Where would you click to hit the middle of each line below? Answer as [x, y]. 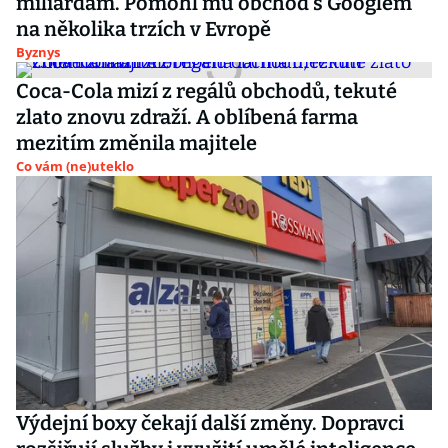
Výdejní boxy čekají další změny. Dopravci [210, 423]
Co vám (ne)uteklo [75, 166]
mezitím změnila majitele [136, 143]
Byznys [38, 52]
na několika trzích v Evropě [143, 29]
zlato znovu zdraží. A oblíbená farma [187, 117]
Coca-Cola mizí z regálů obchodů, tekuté [206, 91]
